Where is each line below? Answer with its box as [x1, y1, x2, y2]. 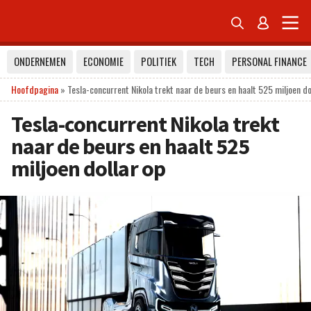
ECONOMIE [83, 54, 124, 69]
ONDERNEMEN [14, 54, 66, 69]
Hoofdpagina [11, 82, 58, 96]
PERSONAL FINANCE [232, 54, 307, 69]
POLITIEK [141, 54, 176, 69]
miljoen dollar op [11, 155, 165, 183]
